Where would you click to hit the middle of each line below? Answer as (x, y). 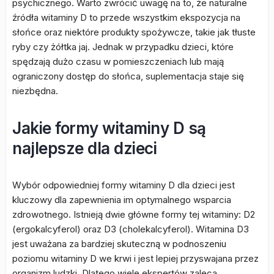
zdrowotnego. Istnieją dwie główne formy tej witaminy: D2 (134, 214)
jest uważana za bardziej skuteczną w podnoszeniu (119, 244)
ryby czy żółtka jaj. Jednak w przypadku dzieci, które (123, 47)
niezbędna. (35, 91)
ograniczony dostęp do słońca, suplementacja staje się (128, 76)
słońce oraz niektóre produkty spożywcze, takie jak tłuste (134, 32)
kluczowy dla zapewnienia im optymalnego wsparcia (122, 200)
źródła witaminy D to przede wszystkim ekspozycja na (126, 17)
